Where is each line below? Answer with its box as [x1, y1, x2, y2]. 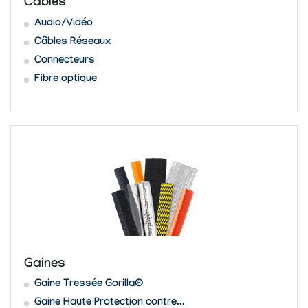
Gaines [23, 256, 65, 272]
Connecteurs [34, 54, 95, 67]
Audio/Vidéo [34, 17, 93, 30]
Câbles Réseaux [34, 36, 111, 49]
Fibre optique [34, 73, 97, 86]
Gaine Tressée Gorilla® [34, 278, 143, 291]
